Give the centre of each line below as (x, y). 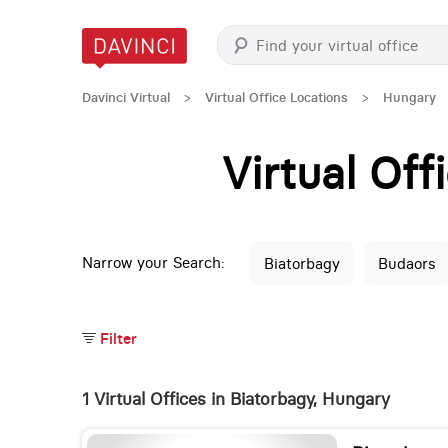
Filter (116, 339)
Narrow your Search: (153, 263)
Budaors (406, 263)
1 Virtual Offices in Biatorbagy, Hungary (235, 399)
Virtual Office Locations (276, 96)
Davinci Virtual (125, 96)
